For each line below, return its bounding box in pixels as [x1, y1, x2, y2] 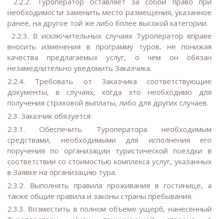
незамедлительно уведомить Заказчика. [7, 63, 153, 73]
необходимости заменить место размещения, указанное [7, 7, 212, 17]
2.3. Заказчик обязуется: [7, 110, 94, 121]
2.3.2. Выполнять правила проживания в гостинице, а [7, 180, 212, 190]
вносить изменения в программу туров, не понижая [7, 42, 212, 52]
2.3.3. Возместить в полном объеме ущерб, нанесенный [7, 204, 212, 214]
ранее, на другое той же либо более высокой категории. [7, 18, 208, 28]
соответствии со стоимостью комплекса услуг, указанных [7, 156, 212, 166]
